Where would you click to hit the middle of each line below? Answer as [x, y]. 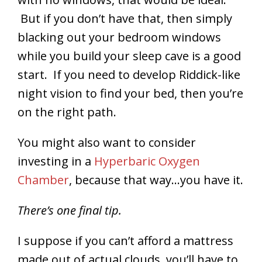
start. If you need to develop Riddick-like [129, 74]
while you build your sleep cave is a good [129, 56]
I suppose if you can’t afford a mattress [125, 240]
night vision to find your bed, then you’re [130, 93]
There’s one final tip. [70, 210]
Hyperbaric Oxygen [147, 161]
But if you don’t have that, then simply [125, 18]
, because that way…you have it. [156, 180]
